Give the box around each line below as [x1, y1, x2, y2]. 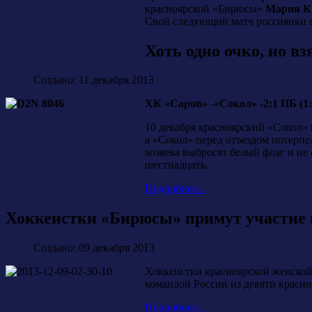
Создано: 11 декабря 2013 [33, 74, 154, 86]
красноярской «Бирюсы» [145, 2, 265, 15]
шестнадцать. [145, 159, 208, 171]
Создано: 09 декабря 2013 [33, 242, 155, 254]
